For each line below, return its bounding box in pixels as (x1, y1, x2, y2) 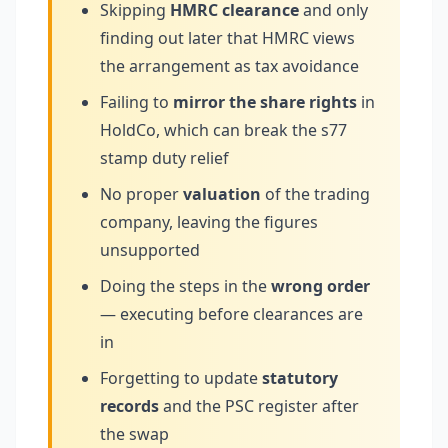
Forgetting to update (100, 367, 262, 389)
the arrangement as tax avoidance (100, 55, 359, 77)
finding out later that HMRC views (100, 27, 355, 49)
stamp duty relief (100, 147, 229, 169)
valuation (183, 183, 261, 205)
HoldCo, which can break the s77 (100, 119, 347, 141)
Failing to (100, 91, 173, 113)
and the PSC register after (159, 395, 359, 417)
